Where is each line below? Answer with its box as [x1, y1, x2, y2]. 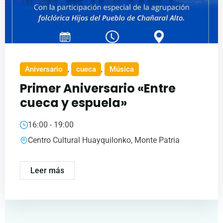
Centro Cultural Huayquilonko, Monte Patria [28, 135, 180, 145]
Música [110, 65, 134, 74]
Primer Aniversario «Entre [20, 80, 176, 97]
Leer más [30, 166, 64, 176]
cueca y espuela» [20, 95, 127, 111]
